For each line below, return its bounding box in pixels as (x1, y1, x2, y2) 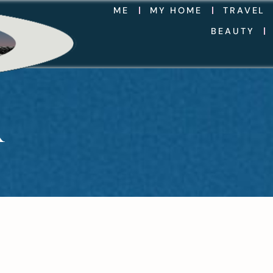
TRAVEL (223, 5, 266, 16)
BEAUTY (211, 26, 255, 37)
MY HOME (149, 5, 203, 16)
